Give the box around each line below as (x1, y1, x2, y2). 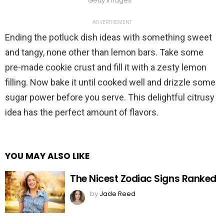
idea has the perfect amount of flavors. (5, 107, 158, 118)
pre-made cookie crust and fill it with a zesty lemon (5, 62, 206, 73)
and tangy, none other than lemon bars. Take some (5, 47, 203, 58)
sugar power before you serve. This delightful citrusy (5, 92, 214, 103)
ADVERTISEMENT (92, 19, 132, 25)
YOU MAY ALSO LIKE (5, 150, 89, 162)
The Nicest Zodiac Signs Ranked (70, 171, 216, 185)
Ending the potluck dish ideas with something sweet (5, 32, 212, 43)
